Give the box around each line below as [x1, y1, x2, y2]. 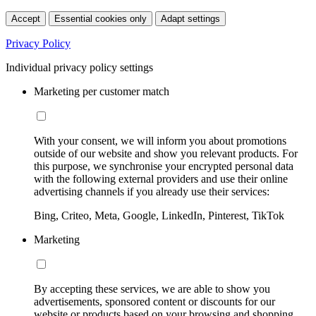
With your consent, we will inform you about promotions [34, 134, 286, 147]
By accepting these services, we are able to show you [34, 282, 270, 295]
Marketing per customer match [34, 85, 169, 97]
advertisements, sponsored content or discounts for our [34, 295, 275, 308]
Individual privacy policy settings [6, 61, 153, 73]
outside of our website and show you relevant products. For [34, 147, 298, 159]
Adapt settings [161, 13, 220, 24]
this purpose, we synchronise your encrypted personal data [34, 159, 293, 172]
